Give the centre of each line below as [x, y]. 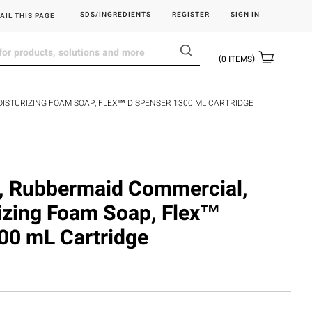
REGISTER [191, 15]
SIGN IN [245, 15]
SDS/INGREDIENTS [116, 15]
